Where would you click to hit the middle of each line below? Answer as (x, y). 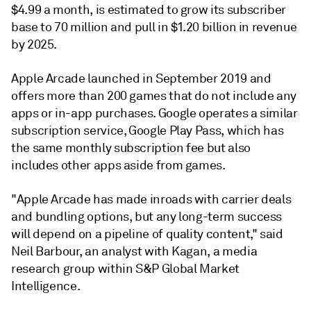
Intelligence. (46, 286)
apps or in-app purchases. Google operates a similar (154, 113)
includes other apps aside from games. (118, 165)
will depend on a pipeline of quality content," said (147, 234)
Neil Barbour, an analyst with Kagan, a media (134, 251)
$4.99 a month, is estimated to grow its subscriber (149, 9)
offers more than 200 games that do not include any (154, 95)
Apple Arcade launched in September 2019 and (141, 78)
